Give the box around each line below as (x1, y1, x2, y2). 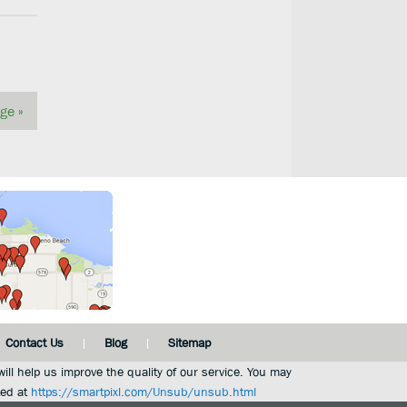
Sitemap (167, 335, 211, 350)
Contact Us (5, 335, 64, 350)
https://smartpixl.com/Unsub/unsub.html (30, 384, 256, 399)
